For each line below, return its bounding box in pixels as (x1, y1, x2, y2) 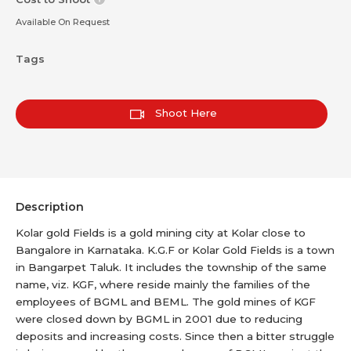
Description (16, 200, 84, 214)
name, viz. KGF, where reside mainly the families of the (16, 278, 310, 291)
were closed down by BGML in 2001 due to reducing (16, 313, 302, 325)
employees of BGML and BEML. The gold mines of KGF (16, 295, 316, 308)
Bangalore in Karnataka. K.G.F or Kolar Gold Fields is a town (16, 244, 335, 256)
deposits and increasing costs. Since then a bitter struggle (16, 330, 335, 342)
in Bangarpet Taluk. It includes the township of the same (16, 261, 327, 273)
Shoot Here (152, 107, 217, 119)
